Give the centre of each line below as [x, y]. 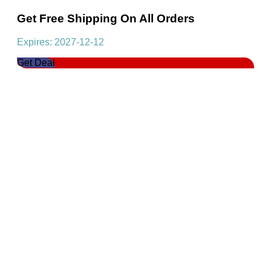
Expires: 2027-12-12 [60, 42]
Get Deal [36, 63]
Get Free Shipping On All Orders [106, 19]
